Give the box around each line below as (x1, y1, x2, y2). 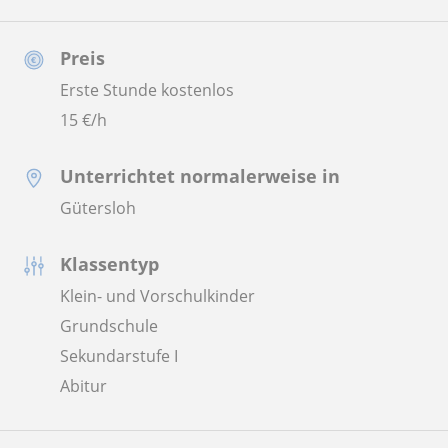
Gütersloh (60, 196, 136, 219)
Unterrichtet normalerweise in (60, 163, 340, 188)
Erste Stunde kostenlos (60, 78, 234, 101)
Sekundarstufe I (60, 344, 178, 367)
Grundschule (60, 314, 158, 337)
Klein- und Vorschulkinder (60, 284, 255, 307)
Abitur (60, 374, 107, 397)
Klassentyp (60, 251, 159, 276)
